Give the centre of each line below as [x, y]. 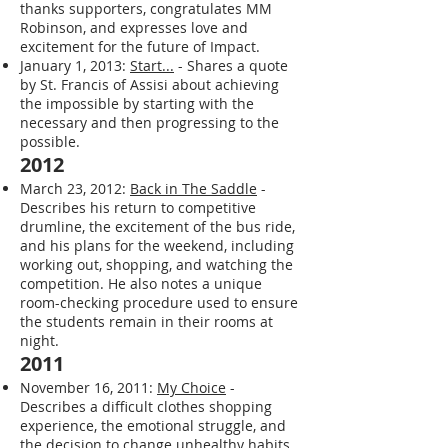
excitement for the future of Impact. [140, 46]
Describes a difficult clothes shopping [146, 406]
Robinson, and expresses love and [134, 27]
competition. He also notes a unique [141, 283]
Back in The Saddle [193, 188]
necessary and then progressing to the [149, 122]
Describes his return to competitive [138, 207]
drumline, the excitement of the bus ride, [157, 226]
